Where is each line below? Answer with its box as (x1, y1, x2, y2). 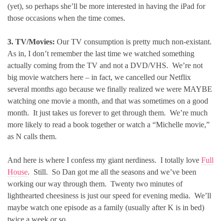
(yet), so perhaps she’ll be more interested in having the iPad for (7, 2, 205, 10)
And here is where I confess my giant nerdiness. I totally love (7, 156, 201, 164)
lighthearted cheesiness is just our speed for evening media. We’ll (7, 191, 211, 200)
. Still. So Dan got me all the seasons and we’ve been (28, 168, 196, 176)
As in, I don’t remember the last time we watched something (7, 49, 194, 58)
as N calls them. (7, 132, 57, 141)
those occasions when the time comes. (7, 14, 125, 22)
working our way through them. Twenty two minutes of (7, 180, 183, 188)
